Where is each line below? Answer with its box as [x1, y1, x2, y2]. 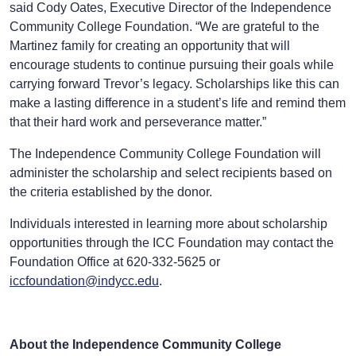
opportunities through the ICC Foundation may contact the [10, 236, 334, 250]
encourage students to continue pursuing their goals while [10, 58, 334, 72]
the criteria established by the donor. [10, 185, 212, 199]
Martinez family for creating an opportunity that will [10, 39, 290, 53]
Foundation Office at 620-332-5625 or [10, 255, 220, 269]
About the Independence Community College [10, 338, 281, 352]
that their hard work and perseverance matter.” [10, 115, 266, 130]
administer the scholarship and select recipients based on [10, 166, 332, 180]
